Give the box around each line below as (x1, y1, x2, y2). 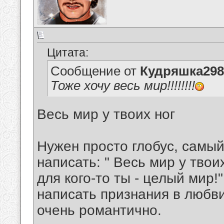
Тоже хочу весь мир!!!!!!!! (50, 78, 195, 93)
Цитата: (47, 46, 88, 59)
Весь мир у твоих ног (37, 106, 175, 122)
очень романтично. (37, 202, 161, 218)
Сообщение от (50, 64, 140, 78)
